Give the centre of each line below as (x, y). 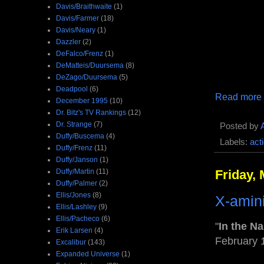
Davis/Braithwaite (84, 6)
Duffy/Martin (75, 171)
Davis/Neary (76, 30)
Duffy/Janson (77, 159)
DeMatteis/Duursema (90, 65)
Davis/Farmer (77, 18)
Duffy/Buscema (80, 136)
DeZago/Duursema (87, 77)
